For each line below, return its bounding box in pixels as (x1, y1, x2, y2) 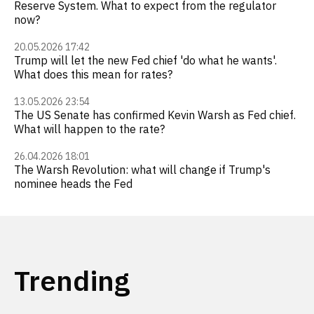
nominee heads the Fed (14, 177, 132, 191)
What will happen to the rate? (14, 122, 165, 136)
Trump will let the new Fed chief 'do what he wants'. (14, 53, 277, 67)
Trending (14, 262, 130, 299)
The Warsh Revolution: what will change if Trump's (14, 163, 271, 177)
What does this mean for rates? (14, 67, 172, 81)
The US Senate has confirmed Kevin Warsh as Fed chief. (14, 108, 296, 122)
